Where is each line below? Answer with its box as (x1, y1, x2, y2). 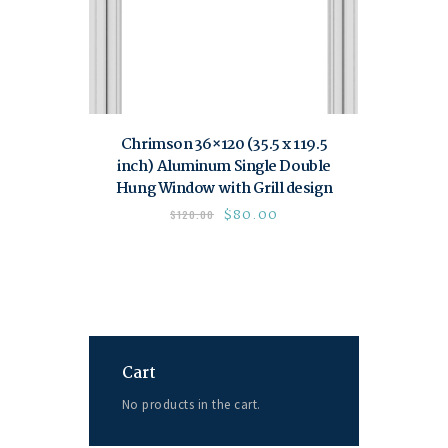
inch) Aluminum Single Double (117, 154, 331, 179)
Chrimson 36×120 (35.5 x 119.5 (120, 132, 328, 157)
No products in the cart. (121, 395, 261, 413)
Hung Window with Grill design (115, 176, 333, 201)
